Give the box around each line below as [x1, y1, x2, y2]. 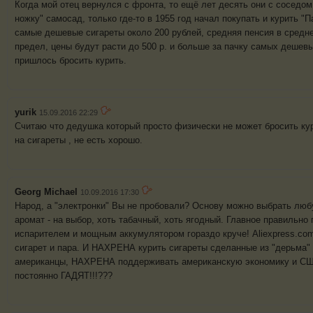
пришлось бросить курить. [15, 55, 126, 66]
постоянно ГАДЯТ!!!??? [15, 270, 115, 282]
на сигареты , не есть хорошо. [15, 135, 143, 146]
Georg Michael [15, 187, 78, 198]
